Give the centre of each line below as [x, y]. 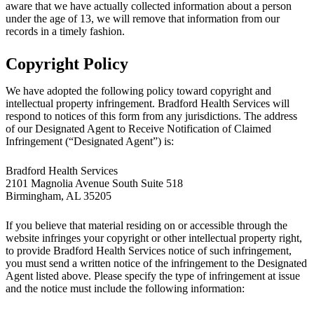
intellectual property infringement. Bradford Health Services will [148, 103]
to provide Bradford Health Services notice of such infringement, [149, 250]
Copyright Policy [67, 63]
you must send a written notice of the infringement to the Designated [156, 263]
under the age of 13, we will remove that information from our [143, 18]
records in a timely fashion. [65, 31]
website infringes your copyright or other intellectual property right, [154, 238]
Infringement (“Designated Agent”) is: [90, 141]
